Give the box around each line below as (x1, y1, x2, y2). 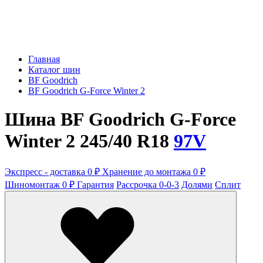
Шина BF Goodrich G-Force (5, 109, 236, 130)
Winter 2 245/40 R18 (5, 130, 174, 152)
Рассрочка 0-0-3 (116, 179, 179, 190)
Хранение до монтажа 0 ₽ (102, 166, 205, 177)
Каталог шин (28, 65, 80, 75)
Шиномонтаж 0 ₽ (5, 179, 77, 190)
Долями (181, 179, 213, 190)
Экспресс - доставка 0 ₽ (5, 166, 102, 177)
